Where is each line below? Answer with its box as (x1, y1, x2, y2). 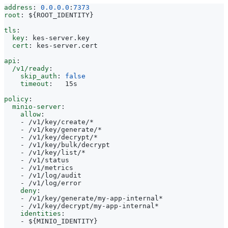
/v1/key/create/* (28, 118, 94, 126)
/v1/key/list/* (28, 148, 85, 156)
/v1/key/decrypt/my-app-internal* (28, 202, 159, 210)
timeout (20, 79, 49, 88)
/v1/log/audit (28, 171, 81, 179)
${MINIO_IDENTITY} (28, 217, 98, 225)
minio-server (12, 102, 61, 110)
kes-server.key (33, 34, 90, 42)
